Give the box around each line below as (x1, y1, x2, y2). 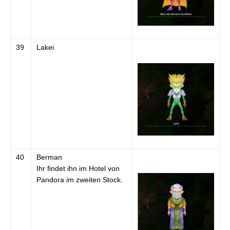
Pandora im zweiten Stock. (36, 175, 123, 184)
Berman (36, 152, 62, 161)
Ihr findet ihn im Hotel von (36, 164, 120, 172)
